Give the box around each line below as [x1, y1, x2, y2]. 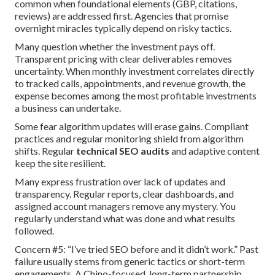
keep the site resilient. [15, 157, 106, 169]
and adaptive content [169, 145, 260, 157]
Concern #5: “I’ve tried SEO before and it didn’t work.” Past [15, 243, 258, 255]
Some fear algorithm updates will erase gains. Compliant [15, 120, 249, 133]
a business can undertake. [15, 102, 121, 114]
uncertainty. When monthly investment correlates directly [15, 65, 254, 77]
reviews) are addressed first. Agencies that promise [15, 10, 228, 22]
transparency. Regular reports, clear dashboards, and [15, 188, 234, 200]
